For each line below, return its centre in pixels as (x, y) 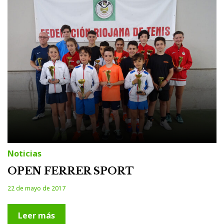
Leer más (36, 215)
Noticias (24, 153)
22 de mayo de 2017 (36, 188)
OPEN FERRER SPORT (71, 171)
